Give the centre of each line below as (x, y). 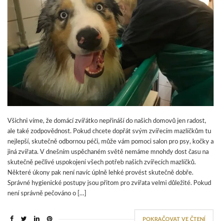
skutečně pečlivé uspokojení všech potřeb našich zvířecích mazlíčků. (102, 163)
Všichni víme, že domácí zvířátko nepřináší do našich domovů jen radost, (107, 121)
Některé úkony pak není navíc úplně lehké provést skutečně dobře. (100, 173)
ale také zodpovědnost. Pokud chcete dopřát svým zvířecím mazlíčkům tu (109, 132)
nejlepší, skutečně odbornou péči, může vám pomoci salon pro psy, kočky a (110, 142)
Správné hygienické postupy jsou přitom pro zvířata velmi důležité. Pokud (109, 184)
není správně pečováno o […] (47, 194)
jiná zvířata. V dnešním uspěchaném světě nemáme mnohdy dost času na (108, 152)
